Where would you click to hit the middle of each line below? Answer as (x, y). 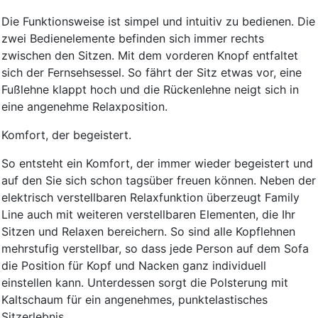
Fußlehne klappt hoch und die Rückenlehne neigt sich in (150, 90)
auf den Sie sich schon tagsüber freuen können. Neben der (159, 181)
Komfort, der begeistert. (66, 135)
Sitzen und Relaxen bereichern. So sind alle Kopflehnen (148, 232)
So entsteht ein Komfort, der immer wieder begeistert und (157, 164)
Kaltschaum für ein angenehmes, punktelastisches (135, 300)
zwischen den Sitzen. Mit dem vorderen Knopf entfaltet (150, 56)
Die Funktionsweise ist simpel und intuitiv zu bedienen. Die (158, 22)
